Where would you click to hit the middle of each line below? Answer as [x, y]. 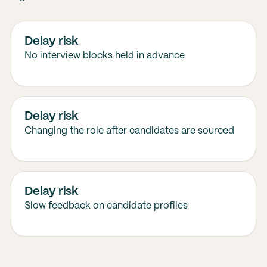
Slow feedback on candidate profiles [106, 206]
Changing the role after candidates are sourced [129, 131]
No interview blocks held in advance [104, 56]
